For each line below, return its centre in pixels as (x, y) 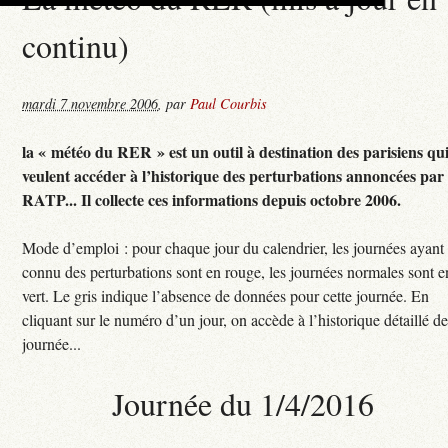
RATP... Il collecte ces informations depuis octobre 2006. (212, 199)
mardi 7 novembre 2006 (90, 103)
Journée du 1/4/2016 (242, 403)
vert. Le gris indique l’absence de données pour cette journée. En (226, 295)
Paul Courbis (229, 103)
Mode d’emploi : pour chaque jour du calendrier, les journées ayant (233, 247)
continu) (76, 46)
